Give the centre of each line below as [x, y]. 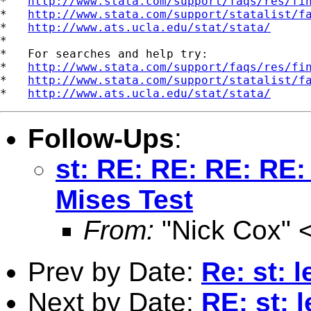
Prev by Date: [115, 271]
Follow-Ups [101, 138]
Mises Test [124, 199]
